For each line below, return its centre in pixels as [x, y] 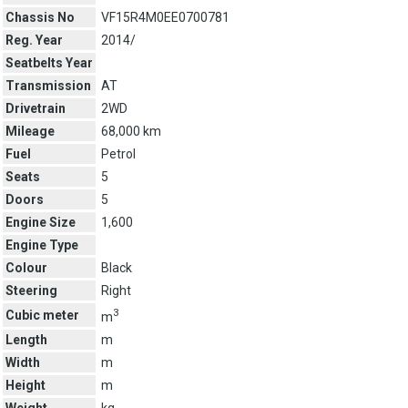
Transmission [48, 85]
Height [25, 385]
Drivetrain [36, 108]
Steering [31, 290]
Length [26, 339]
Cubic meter [42, 315]
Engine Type [42, 245]
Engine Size [41, 222]
